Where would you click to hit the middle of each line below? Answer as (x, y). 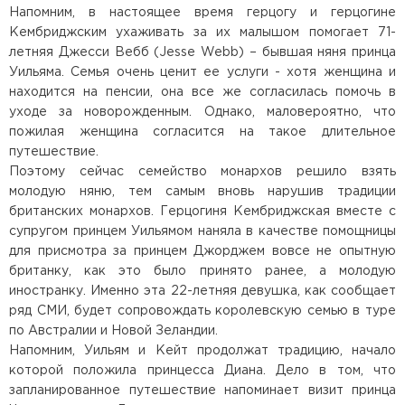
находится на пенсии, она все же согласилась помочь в (202, 93)
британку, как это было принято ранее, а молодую (202, 272)
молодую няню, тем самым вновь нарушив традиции (202, 192)
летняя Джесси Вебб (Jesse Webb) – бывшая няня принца (202, 53)
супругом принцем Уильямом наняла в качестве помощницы (202, 232)
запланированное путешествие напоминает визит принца (202, 391)
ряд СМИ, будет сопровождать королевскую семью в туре (202, 311)
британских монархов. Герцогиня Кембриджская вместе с (202, 212)
